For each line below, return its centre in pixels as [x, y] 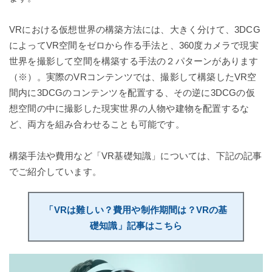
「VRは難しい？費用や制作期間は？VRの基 [136, 209]
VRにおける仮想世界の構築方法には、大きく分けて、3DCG [135, 29]
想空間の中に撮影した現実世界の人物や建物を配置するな [129, 108]
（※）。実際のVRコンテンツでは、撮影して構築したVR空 [133, 76]
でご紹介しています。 [55, 171]
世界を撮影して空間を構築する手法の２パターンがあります [134, 61]
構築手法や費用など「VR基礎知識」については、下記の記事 [136, 155]
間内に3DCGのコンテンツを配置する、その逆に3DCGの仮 [132, 92]
